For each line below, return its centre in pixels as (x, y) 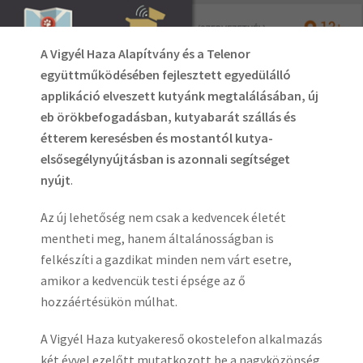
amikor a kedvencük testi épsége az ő (143, 280)
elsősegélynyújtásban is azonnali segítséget (165, 159)
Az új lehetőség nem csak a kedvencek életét (163, 217)
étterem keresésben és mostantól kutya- (157, 138)
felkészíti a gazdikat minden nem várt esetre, (166, 259)
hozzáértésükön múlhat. (109, 301)
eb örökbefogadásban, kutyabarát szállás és (168, 117)
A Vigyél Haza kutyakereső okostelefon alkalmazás (181, 339)
